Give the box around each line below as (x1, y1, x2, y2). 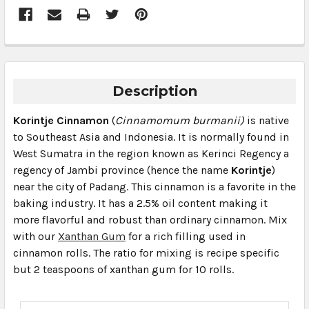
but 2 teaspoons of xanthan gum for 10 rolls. (13, 262, 234, 276)
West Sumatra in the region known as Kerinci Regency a (13, 146, 289, 160)
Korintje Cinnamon (13, 113, 109, 127)
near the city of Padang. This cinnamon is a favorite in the (13, 179, 296, 193)
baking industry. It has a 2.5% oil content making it (13, 196, 268, 210)
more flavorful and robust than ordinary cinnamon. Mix (13, 212, 287, 226)
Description (112, 82, 197, 99)
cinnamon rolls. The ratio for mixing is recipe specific (13, 246, 279, 259)
